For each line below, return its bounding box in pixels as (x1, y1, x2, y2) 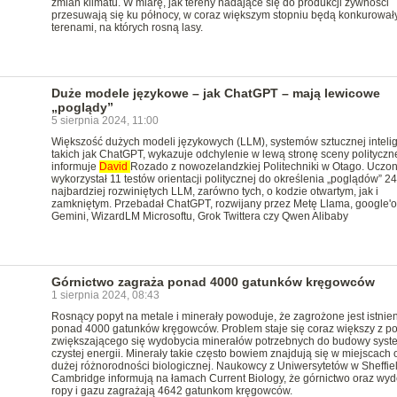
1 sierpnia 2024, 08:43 (51, 289, 160, 301)
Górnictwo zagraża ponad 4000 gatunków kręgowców (51, 275, 375, 289)
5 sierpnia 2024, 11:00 (51, 114, 159, 127)
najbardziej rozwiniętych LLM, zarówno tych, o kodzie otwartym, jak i (51, 185, 378, 198)
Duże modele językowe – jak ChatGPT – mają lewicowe (51, 86, 380, 100)
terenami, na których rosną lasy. (51, 21, 203, 34)
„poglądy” (51, 100, 113, 114)
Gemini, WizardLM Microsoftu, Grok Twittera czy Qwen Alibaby (51, 210, 348, 222)
